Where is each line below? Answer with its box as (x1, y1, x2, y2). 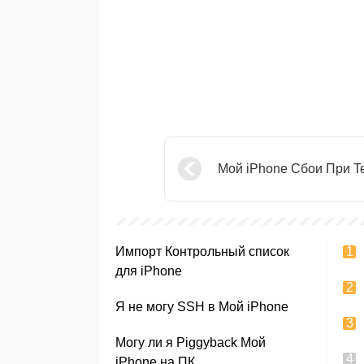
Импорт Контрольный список (115, 245, 289, 258)
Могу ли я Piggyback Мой (115, 336, 266, 349)
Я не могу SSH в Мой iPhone (115, 300, 288, 314)
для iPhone (115, 264, 182, 278)
